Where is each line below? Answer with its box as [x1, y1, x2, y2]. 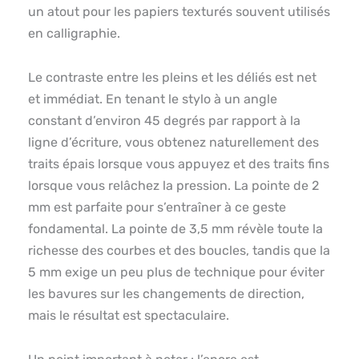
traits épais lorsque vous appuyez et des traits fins [28, 155, 329, 171]
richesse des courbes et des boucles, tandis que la [28, 242, 330, 258]
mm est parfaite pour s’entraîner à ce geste [28, 199, 286, 215]
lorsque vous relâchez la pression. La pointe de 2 [28, 177, 319, 193]
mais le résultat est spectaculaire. [28, 307, 229, 323]
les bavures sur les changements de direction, [28, 285, 305, 301]
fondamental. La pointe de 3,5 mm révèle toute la [28, 220, 323, 236]
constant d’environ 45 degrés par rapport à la [28, 112, 301, 128]
